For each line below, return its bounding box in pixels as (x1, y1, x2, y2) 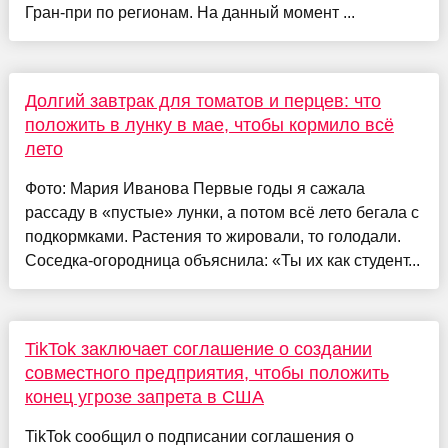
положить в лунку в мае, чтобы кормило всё (24, 115, 394, 136)
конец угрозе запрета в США (24, 387, 264, 408)
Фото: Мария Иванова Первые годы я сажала (24, 180, 365, 198)
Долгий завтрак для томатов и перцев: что (24, 91, 381, 112)
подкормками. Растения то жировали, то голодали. (24, 228, 401, 246)
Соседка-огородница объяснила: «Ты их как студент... (24, 252, 420, 270)
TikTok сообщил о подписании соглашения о (24, 428, 354, 446)
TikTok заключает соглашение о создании (24, 339, 372, 360)
